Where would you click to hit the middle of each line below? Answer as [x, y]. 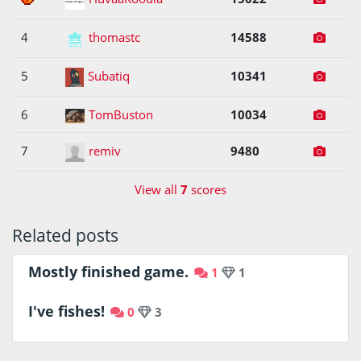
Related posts [65, 235]
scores [207, 190]
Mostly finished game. [108, 271]
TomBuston [121, 115]
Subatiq [109, 76]
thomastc [115, 37]
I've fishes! [66, 311]
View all [158, 190]
